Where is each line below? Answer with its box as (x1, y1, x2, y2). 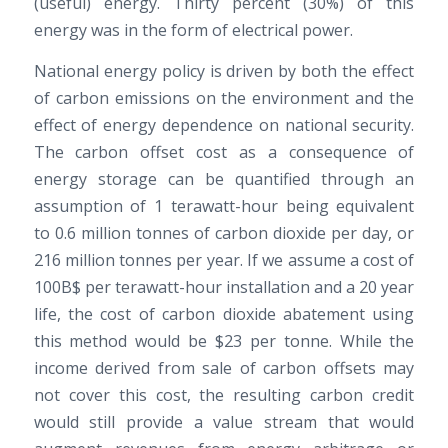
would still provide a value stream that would (33, 411, 415, 434)
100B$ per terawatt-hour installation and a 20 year (33, 276, 415, 299)
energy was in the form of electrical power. (33, 19, 353, 42)
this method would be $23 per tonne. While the (33, 330, 415, 353)
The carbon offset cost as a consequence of (33, 141, 415, 164)
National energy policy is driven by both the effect (33, 60, 415, 83)
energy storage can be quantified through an (33, 168, 415, 191)
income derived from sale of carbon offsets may (33, 357, 415, 380)
